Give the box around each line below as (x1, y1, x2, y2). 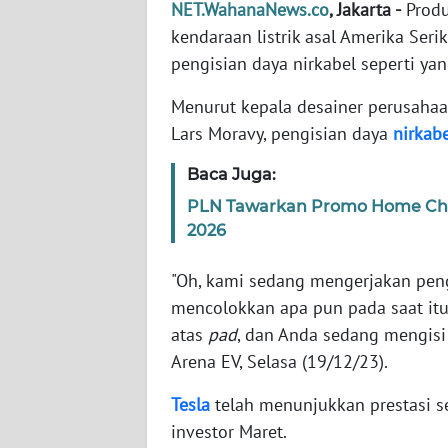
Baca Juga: (187, 165, 276, 185)
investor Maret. (171, 420, 291, 444)
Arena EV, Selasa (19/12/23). (171, 350, 388, 374)
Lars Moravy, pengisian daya (171, 122, 393, 146)
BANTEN (40, 20, 90, 38)
